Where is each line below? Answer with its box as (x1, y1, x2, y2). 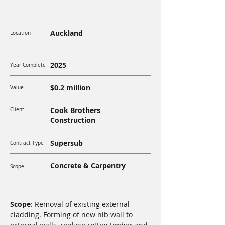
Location (10, 30, 31, 36)
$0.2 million (50, 83, 90, 92)
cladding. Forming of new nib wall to (10, 210, 135, 219)
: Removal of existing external (31, 199, 132, 209)
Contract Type (10, 140, 44, 146)
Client (10, 106, 24, 113)
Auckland (50, 28, 83, 38)
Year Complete (10, 62, 46, 68)
